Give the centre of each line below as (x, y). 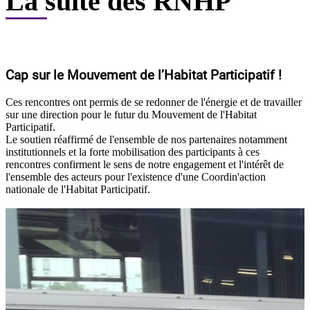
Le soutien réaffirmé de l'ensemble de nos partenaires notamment (146, 139)
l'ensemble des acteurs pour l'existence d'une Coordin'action (136, 176)
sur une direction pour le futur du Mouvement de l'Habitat (131, 114)
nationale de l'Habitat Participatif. (78, 189)
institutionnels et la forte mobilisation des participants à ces (133, 152)
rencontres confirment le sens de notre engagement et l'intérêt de (145, 164)
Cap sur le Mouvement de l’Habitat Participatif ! (144, 75)
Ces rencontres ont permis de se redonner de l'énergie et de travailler (154, 102)
